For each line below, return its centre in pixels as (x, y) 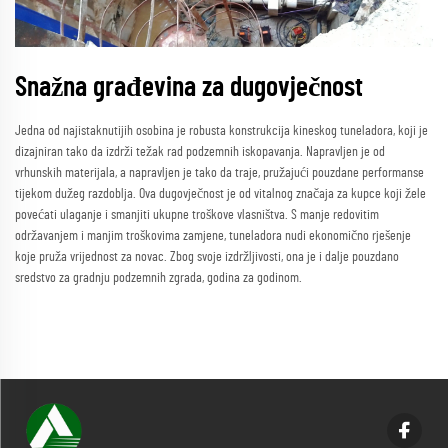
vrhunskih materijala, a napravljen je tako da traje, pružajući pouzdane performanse (219, 173)
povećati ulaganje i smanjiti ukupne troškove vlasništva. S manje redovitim (197, 215)
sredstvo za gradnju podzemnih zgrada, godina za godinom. (158, 278)
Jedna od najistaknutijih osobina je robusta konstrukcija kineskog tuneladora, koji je (221, 131)
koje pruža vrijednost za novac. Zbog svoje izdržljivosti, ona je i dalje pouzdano (207, 257)
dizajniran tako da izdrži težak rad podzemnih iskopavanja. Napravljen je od (200, 152)
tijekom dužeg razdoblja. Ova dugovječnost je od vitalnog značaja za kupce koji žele (220, 194)
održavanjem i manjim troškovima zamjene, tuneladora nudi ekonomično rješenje (213, 236)
